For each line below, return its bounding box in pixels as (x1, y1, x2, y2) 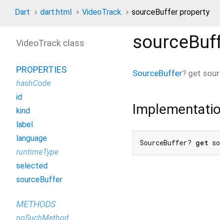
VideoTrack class (16, 38, 84, 48)
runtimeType (16, 147, 58, 157)
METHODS (16, 199, 55, 209)
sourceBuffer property (132, 7, 210, 17)
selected (16, 161, 48, 170)
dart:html (40, 7, 72, 17)
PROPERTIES (16, 64, 67, 75)
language (16, 134, 47, 143)
